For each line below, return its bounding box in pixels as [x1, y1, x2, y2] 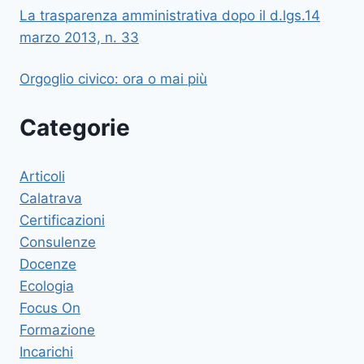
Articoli [19, 167, 65, 184]
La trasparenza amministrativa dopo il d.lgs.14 [19, 6, 320, 24]
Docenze [19, 255, 76, 272]
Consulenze [19, 233, 96, 250]
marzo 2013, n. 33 [19, 28, 139, 45]
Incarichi [19, 343, 73, 360]
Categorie [19, 114, 130, 142]
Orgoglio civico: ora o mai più [19, 70, 207, 87]
